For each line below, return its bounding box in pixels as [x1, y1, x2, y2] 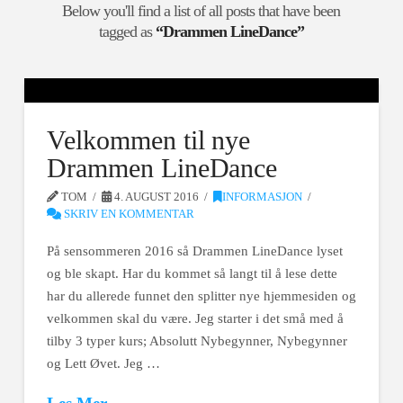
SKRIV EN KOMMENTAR [60, 207, 194, 220]
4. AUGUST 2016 [112, 190, 200, 203]
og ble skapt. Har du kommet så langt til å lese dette [46, 265, 337, 281]
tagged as [98, 22, 156, 40]
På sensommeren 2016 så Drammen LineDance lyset [46, 243, 343, 258]
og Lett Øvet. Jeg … [46, 355, 160, 371]
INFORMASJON [222, 190, 303, 203]
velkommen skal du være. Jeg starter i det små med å [46, 310, 344, 326]
